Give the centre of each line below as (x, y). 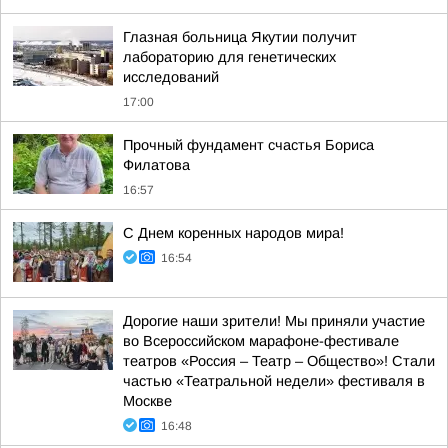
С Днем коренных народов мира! (233, 233)
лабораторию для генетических (229, 57)
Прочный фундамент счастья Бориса (248, 145)
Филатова (156, 165)
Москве (147, 401)
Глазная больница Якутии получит (240, 37)
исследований (171, 77)
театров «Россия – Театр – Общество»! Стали (279, 361)
